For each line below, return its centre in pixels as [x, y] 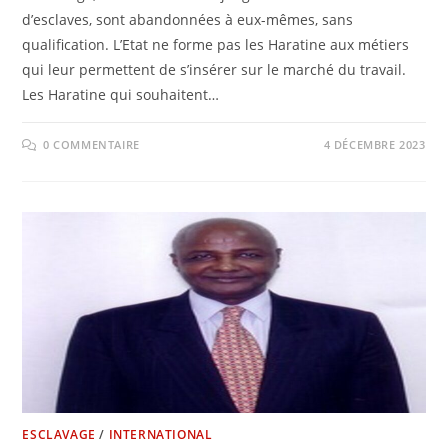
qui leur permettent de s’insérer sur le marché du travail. [214, 69]
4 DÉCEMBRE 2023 [374, 144]
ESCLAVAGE [59, 435]
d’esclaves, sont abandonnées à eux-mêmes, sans [188, 19]
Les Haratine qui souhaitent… [121, 94]
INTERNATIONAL [160, 435]
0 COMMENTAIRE [91, 144]
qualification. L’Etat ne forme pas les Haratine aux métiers [216, 44]
